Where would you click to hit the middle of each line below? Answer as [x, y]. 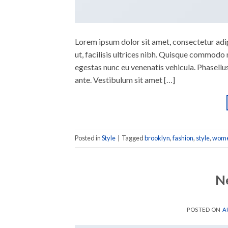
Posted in [88, 138]
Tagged [133, 138]
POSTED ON [205, 210]
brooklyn [157, 138]
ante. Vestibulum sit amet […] [125, 80]
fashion [183, 138]
